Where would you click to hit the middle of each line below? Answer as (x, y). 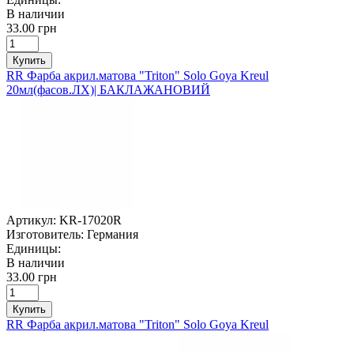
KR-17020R (90, 220)
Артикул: (31, 220)
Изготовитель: (45, 234)
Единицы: (34, 248)
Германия (113, 234)
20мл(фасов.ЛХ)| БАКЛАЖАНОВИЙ (108, 89)
